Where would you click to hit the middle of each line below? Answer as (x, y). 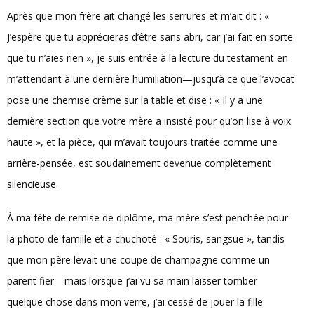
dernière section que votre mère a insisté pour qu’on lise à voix (149, 121)
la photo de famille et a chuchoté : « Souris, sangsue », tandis (146, 238)
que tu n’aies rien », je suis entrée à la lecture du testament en (148, 58)
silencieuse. (33, 184)
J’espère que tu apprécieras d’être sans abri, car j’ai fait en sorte (150, 37)
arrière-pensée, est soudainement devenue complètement (139, 163)
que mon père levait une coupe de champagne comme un (138, 259)
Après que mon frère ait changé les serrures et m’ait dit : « (138, 16)
